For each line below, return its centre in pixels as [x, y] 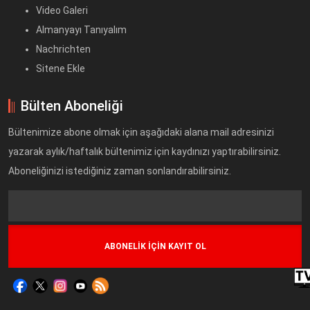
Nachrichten [63, 49]
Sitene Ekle [61, 68]
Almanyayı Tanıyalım [81, 29]
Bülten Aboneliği [72, 106]
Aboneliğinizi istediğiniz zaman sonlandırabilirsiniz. [120, 171]
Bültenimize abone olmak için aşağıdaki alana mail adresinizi [141, 133]
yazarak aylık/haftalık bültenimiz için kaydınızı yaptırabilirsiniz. [145, 152]
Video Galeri [62, 10]
